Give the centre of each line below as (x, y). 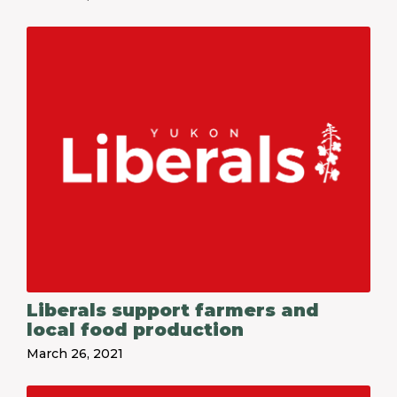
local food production (135, 330)
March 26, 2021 (75, 354)
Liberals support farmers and (173, 310)
